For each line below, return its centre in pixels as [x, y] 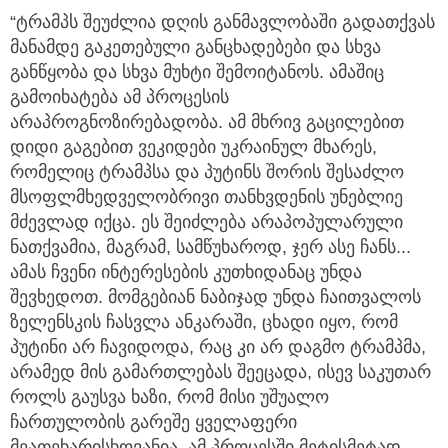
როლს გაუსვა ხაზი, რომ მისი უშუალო [169, 397]
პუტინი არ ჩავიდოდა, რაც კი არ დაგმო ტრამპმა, [218, 347]
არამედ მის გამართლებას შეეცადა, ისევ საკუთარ [220, 372]
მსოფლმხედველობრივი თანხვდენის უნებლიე [206, 197]
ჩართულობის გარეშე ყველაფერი [153, 422]
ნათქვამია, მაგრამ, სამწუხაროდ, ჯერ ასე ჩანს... [210, 247]
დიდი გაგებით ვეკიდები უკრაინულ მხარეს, [193, 147]
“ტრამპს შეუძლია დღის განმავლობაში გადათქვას [222, 22]
